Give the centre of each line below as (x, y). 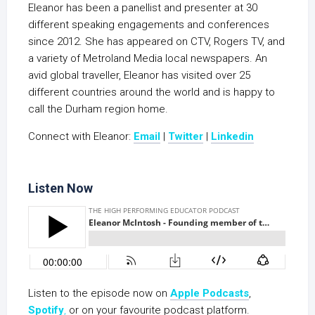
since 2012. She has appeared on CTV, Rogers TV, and (156, 41)
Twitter (186, 136)
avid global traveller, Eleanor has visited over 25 (139, 75)
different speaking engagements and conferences (149, 25)
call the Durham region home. (98, 109)
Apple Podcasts (210, 293)
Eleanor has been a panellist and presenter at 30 (143, 8)
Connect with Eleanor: (81, 136)
